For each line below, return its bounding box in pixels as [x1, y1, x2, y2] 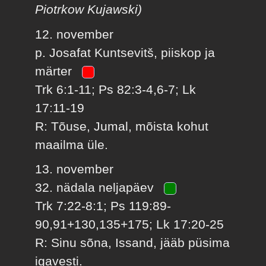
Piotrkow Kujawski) [35, 2, 142, 17]
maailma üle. [35, 137, 109, 151]
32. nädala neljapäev [35, 180, 158, 195]
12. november [35, 27, 114, 41]
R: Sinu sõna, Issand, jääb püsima [35, 236, 230, 250]
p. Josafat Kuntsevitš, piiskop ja [35, 45, 216, 59]
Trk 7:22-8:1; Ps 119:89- [35, 199, 172, 213]
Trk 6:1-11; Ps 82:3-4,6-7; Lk [35, 82, 197, 96]
